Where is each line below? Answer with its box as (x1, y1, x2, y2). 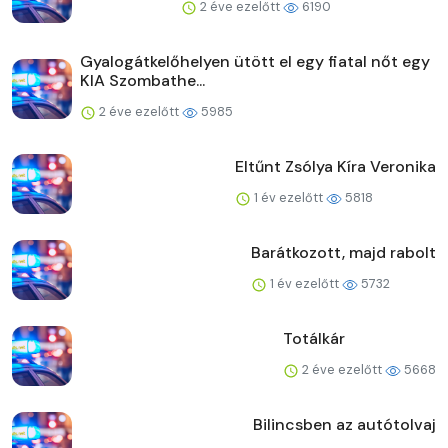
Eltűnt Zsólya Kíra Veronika (235, 156, 436, 178)
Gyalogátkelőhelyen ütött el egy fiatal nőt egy (80, 51, 430, 73)
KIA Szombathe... (80, 70, 205, 92)
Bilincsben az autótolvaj (253, 414, 436, 436)
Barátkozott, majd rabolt (251, 242, 436, 264)
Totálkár (283, 328, 345, 350)
